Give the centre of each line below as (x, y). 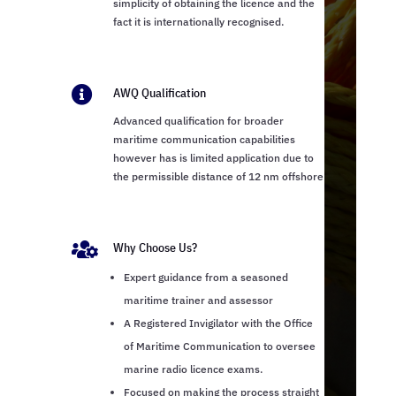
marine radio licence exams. (193, 369)
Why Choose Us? (155, 248)
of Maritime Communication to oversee (219, 346)
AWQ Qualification (159, 93)
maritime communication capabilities (204, 140)
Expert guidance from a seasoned (206, 278)
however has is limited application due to (213, 158)
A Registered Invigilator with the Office (218, 324)
